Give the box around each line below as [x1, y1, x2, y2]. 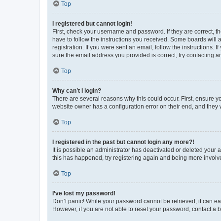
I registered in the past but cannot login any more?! [52, 138, 194, 146]
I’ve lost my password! [52, 189, 115, 197]
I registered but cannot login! [52, 20, 132, 27]
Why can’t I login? [52, 87, 101, 94]
